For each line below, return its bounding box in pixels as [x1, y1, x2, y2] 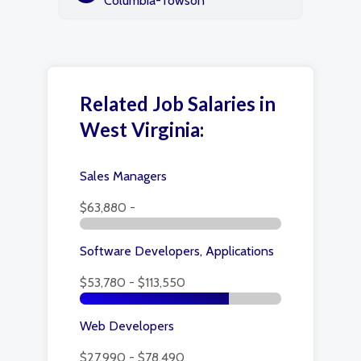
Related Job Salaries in [80, 92, 276, 115]
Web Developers [80, 318, 174, 334]
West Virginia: [80, 118, 204, 141]
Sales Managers [80, 168, 167, 184]
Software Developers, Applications [80, 243, 274, 259]
